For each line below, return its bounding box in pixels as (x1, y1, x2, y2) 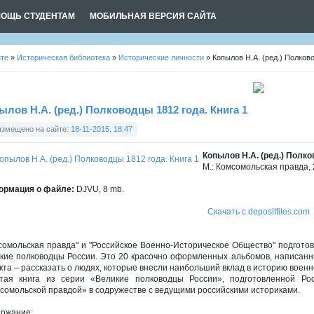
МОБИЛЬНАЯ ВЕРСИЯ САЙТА (90, 11, 217, 21)
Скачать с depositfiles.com (207, 207, 310, 217)
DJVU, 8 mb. (74, 184, 124, 194)
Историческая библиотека (17, 53, 110, 62)
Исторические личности (118, 53, 204, 62)
